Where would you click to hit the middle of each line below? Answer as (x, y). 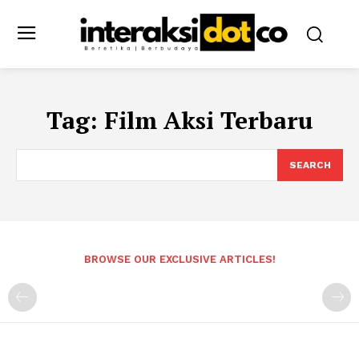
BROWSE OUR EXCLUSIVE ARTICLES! (179, 259)
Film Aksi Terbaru (208, 120)
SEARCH (310, 165)
